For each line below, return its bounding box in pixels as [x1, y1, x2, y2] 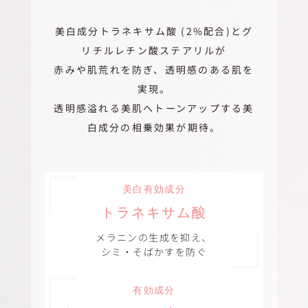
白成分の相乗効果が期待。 [87, 120, 221, 134]
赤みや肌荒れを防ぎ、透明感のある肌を [54, 62, 254, 76]
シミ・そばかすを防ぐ [101, 244, 207, 258]
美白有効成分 [122, 184, 186, 195]
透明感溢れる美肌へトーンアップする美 [54, 100, 254, 115]
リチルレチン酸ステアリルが [81, 43, 227, 57]
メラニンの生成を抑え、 [96, 230, 212, 244]
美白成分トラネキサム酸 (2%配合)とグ [54, 23, 254, 38]
